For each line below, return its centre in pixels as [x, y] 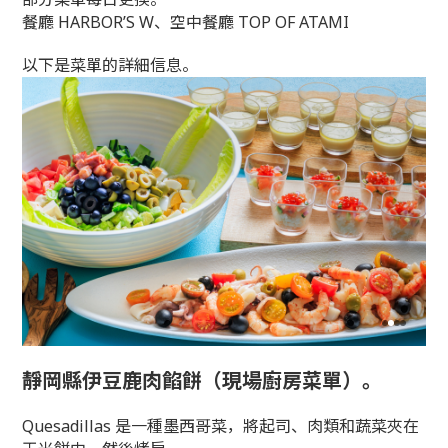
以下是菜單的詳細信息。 [110, 65]
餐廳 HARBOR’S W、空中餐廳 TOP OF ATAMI [186, 22]
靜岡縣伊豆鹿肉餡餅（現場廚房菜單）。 [202, 381]
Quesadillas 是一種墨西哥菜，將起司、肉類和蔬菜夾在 [221, 426]
